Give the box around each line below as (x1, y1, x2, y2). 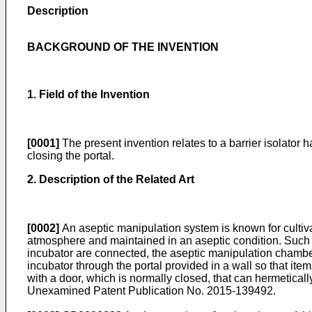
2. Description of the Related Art (27, 173, 194, 185)
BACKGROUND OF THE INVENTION (27, 41, 219, 53)
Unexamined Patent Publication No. (27, 285, 207, 297)
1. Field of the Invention (27, 88, 150, 100)
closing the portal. (27, 150, 114, 162)
